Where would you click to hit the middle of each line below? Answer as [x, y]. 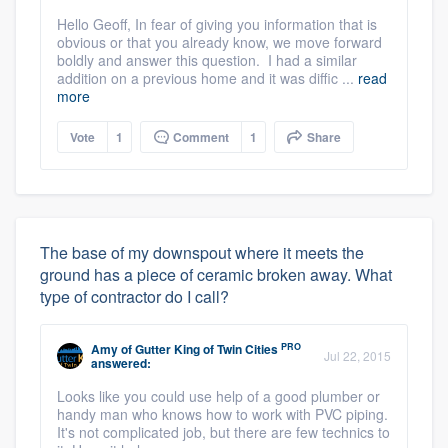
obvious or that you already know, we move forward [219, 42]
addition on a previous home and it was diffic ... [207, 78]
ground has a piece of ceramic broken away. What [216, 275]
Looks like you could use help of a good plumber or [218, 396]
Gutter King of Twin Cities [206, 349]
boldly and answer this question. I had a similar [207, 60]
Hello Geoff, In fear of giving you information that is [217, 24]
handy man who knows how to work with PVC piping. [222, 414]
